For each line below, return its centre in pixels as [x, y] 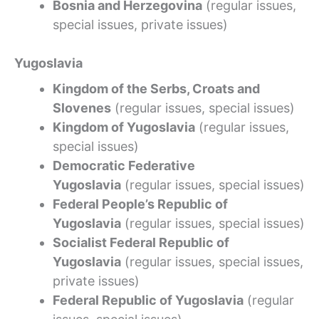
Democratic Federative [124, 165]
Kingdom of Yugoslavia [124, 127]
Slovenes [82, 108]
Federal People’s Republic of [140, 204]
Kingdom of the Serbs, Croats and [156, 88]
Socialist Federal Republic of [141, 242]
